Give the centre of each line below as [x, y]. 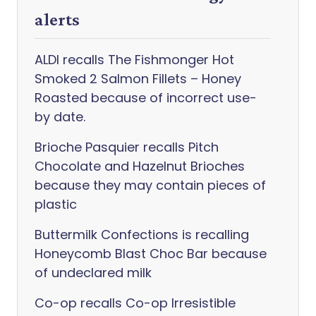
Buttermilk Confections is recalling [142, 235]
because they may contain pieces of [150, 185]
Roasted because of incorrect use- [146, 98]
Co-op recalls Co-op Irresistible [135, 303]
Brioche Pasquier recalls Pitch [127, 147]
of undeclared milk [93, 273]
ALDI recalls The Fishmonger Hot [134, 60]
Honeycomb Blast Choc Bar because [151, 254]
